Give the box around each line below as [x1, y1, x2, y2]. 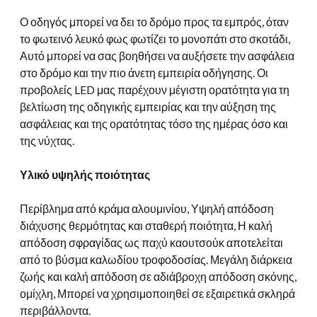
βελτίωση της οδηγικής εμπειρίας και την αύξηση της [20, 100, 276, 114]
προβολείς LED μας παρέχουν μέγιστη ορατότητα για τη [20, 83, 289, 97]
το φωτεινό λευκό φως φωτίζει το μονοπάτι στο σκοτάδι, [20, 32, 290, 46]
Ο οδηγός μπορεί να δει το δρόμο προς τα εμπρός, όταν [20, 15, 289, 29]
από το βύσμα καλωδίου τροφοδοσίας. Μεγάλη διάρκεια [20, 253, 292, 267]
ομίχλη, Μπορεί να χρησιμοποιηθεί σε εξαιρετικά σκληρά [20, 287, 295, 301]
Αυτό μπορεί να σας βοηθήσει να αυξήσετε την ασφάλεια [20, 49, 294, 63]
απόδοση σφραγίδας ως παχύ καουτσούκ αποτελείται [20, 236, 283, 250]
